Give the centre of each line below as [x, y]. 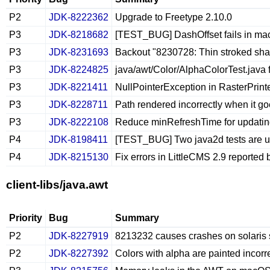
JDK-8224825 [79, 70]
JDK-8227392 [79, 253]
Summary [137, 218]
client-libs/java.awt [57, 185]
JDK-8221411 [78, 87]
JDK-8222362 [79, 17]
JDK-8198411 [78, 140]
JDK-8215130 [79, 157]
